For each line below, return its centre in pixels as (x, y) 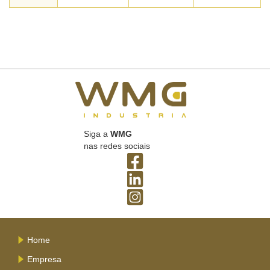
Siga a (97, 134)
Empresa (44, 259)
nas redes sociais (117, 146)
